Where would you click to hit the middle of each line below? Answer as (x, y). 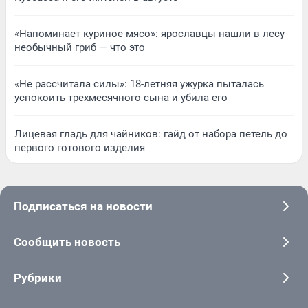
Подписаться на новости (83, 206)
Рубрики (38, 277)
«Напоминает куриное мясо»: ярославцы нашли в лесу (150, 33)
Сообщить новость (67, 242)
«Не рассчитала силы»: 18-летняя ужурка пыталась (139, 84)
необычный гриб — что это (80, 47)
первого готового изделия (80, 147)
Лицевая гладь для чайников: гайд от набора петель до (151, 134)
